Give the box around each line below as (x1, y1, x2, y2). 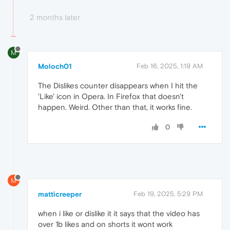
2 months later (30, 12, 80, 22)
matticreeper (38, 190, 82, 199)
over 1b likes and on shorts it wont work (38, 220, 172, 229)
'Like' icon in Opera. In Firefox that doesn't (38, 91, 184, 101)
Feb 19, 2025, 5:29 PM (133, 190, 203, 198)
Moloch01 (38, 62, 72, 70)
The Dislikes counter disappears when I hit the (38, 81, 198, 90)
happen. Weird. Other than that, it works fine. (38, 102, 192, 111)
